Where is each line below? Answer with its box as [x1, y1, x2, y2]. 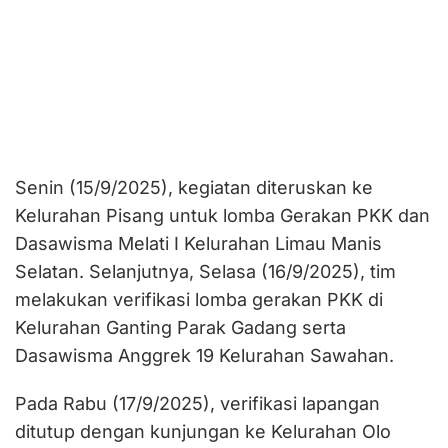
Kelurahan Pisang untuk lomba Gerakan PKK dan [15, 205, 430, 227]
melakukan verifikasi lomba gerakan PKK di [15, 289, 383, 311]
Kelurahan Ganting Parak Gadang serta [15, 317, 346, 339]
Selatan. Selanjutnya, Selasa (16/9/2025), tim [15, 261, 396, 283]
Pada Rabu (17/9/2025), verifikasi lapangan [15, 393, 380, 415]
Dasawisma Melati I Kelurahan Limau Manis [15, 233, 382, 255]
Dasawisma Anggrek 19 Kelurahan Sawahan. [15, 345, 394, 367]
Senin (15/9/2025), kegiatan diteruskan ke [15, 177, 373, 199]
